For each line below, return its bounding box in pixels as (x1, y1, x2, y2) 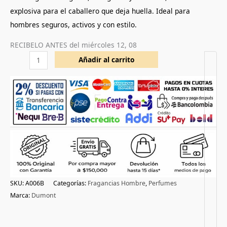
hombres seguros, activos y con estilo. (10, 19, 137, 29)
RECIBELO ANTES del (10, 40, 80, 50)
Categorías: (53, 179, 88, 188)
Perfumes (148, 179, 177, 188)
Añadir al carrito (78, 54, 134, 64)
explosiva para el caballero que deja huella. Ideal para (10, 6, 190, 16)
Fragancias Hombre (88, 179, 145, 188)
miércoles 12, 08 (82, 40, 137, 50)
